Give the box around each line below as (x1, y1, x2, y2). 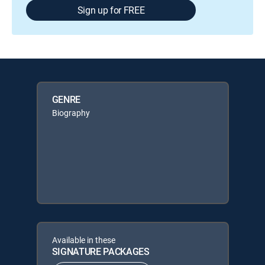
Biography (51, 107, 90, 118)
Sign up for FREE (77, 4, 145, 17)
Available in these (51, 234, 115, 245)
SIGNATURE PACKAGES (51, 245, 150, 258)
